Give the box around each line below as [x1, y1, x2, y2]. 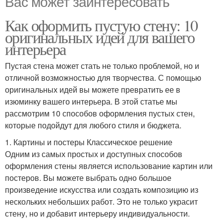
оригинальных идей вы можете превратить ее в [5, 83, 180, 95]
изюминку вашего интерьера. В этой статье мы [5, 95, 177, 107]
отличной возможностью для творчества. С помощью [5, 71, 201, 83]
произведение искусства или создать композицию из [5, 183, 198, 195]
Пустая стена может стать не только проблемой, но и [5, 59, 199, 71]
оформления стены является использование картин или [5, 160, 213, 171]
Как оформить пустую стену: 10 [5, 14, 198, 36]
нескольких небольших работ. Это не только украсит [5, 195, 198, 207]
